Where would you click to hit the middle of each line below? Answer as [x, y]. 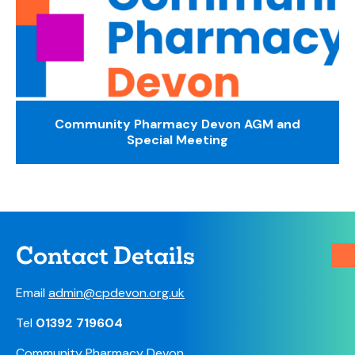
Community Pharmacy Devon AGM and [177, 124]
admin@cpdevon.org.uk [116, 292]
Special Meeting [177, 139]
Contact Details [105, 256]
